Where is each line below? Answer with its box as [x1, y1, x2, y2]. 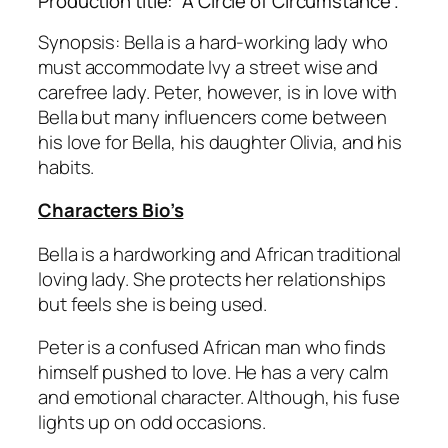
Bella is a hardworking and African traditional [38, 240, 402, 267]
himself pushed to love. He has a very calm [38, 359, 388, 386]
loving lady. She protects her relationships [38, 265, 386, 292]
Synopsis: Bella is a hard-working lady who [38, 28, 388, 55]
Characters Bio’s [38, 197, 184, 224]
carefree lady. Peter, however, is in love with [38, 78, 398, 105]
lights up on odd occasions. [38, 409, 267, 436]
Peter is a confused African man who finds [38, 334, 386, 361]
